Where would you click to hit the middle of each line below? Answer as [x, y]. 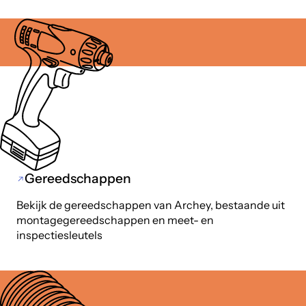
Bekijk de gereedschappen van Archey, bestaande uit [151, 205]
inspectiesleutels [60, 235]
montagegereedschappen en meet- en [115, 220]
